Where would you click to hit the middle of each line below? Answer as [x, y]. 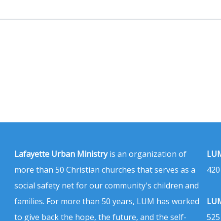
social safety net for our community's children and [107, 185]
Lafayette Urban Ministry [61, 154]
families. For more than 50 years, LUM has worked [107, 201]
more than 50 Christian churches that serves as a [105, 169]
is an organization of [147, 154]
